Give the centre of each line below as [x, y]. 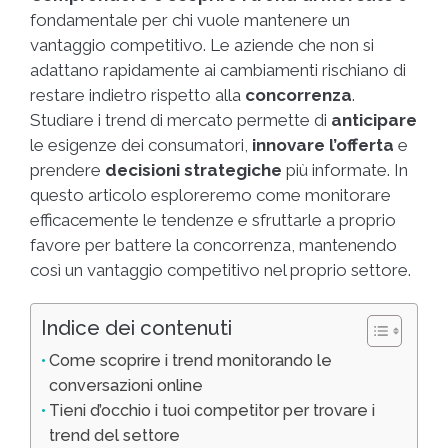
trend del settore [115, 435]
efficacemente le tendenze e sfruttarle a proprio [213, 219]
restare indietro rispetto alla [137, 94]
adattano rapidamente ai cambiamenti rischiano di [218, 69]
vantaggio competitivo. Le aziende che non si [202, 44]
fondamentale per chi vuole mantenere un [190, 19]
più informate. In [345, 169]
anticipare [374, 119]
